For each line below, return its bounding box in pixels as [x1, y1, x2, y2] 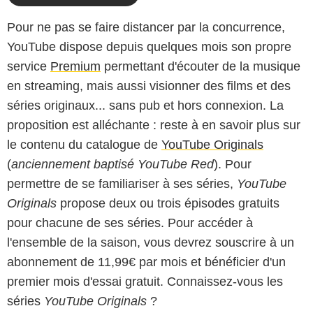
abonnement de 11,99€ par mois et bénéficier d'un [7, 254, 286, 269]
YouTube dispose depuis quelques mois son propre [7, 39, 291, 54]
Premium [50, 59, 101, 73]
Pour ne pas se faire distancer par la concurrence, [7, 20, 285, 34]
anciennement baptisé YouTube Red [11, 156, 214, 171]
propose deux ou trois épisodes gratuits [57, 196, 279, 210]
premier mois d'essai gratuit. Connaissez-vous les [7, 274, 283, 289]
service [7, 59, 50, 73]
